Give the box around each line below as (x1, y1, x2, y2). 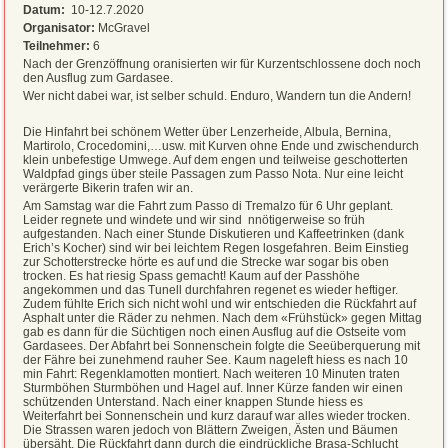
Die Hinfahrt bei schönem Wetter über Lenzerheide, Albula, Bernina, (23, 124, 392, 139)
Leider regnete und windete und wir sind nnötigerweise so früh (23, 212, 366, 227)
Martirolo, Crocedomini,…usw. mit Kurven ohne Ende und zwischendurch (23, 138, 420, 153)
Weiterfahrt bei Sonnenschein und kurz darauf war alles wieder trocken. (23, 408, 411, 423)
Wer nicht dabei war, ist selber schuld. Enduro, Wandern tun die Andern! (23, 88, 412, 103)
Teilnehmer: (23, 38, 91, 53)
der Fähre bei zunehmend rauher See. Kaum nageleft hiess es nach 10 (23, 352, 409, 367)
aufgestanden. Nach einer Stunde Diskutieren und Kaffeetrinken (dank (23, 226, 405, 241)
